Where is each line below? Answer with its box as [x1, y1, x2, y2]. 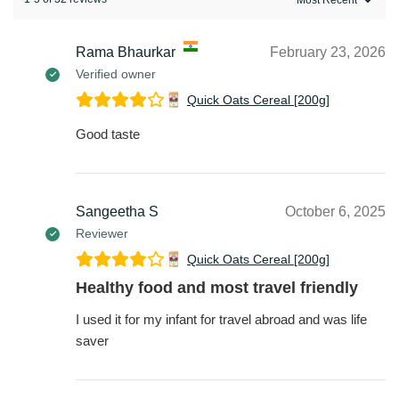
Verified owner [76, 66, 156, 81]
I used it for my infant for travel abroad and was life [76, 311, 367, 327]
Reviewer [76, 225, 128, 240]
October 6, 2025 [285, 203, 386, 219]
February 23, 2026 [270, 44, 386, 60]
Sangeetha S [76, 203, 159, 219]
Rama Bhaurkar [76, 44, 175, 60]
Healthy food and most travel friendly [76, 278, 358, 297]
